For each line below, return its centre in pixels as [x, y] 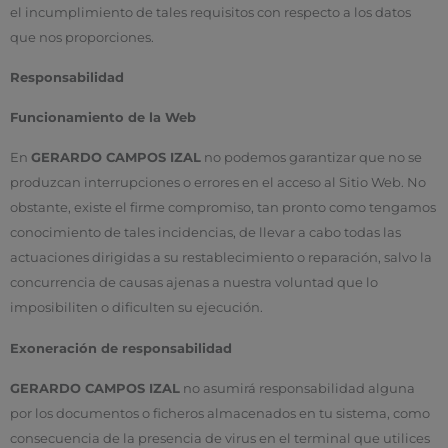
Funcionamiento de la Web [103, 118]
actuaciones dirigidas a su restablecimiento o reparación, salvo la [221, 258]
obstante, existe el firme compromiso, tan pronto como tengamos [223, 208]
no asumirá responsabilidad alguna [297, 388]
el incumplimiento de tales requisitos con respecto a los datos [210, 12]
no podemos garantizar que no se [311, 158]
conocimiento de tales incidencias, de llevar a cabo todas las [205, 233]
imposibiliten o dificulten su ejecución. [136, 308]
